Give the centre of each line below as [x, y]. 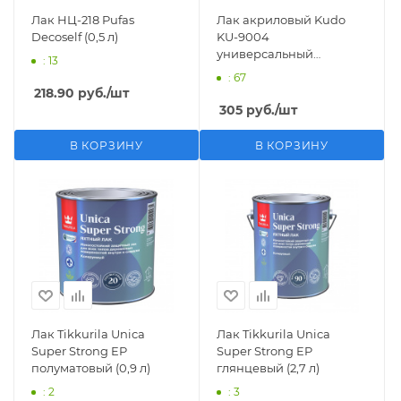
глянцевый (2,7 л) [268, 368]
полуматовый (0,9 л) [91, 368]
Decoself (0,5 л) [75, 37]
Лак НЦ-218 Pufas [83, 20]
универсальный [265, 54]
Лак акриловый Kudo [281, 20]
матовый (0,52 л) [264, 71]
